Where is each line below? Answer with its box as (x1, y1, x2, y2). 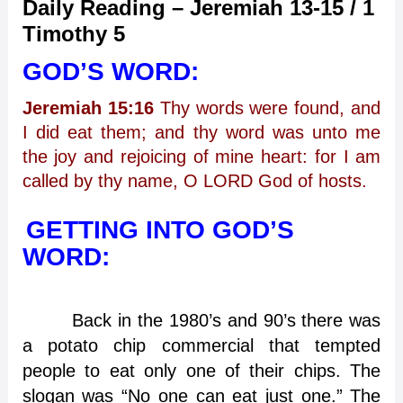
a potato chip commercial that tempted (22, 336, 381, 356)
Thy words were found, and (153, 98, 381, 119)
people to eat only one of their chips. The (22, 361, 381, 381)
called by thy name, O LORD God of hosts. (22, 171, 367, 192)
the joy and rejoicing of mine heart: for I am (22, 147, 381, 167)
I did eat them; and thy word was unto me (22, 122, 381, 143)
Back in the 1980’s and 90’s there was (22, 310, 381, 331)
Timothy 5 (22, 21, 125, 46)
